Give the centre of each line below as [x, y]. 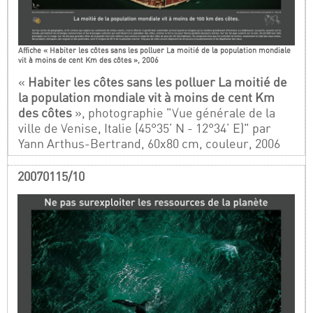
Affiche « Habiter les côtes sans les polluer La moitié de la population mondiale [155, 51]
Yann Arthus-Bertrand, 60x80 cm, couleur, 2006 [150, 143]
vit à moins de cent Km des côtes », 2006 [89, 60]
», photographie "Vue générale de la [174, 112]
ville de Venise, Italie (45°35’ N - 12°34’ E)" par [145, 128]
